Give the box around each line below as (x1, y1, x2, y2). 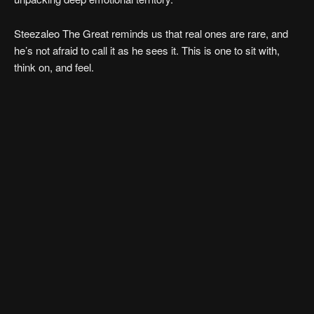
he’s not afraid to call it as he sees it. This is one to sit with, (14, 42, 280, 57)
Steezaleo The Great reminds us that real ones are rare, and (14, 25, 288, 41)
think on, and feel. (14, 59, 94, 74)
